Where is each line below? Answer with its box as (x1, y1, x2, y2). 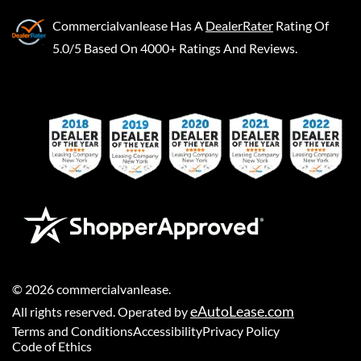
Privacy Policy (202, 323, 280, 338)
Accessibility (133, 323, 202, 338)
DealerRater (205, 18, 273, 33)
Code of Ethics (12, 338, 92, 354)
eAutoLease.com (190, 302, 294, 320)
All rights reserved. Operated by (12, 304, 190, 319)
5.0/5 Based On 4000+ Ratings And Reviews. (52, 40, 297, 56)
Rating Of (276, 18, 329, 33)
